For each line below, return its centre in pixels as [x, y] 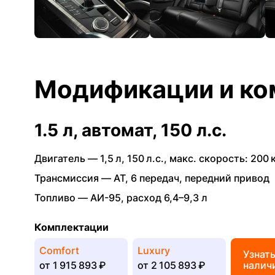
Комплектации [72, 227]
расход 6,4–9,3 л [167, 198]
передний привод [227, 178]
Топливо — [62, 198]
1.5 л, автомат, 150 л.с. [130, 130]
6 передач [155, 178]
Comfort [59, 250]
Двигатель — [67, 158]
